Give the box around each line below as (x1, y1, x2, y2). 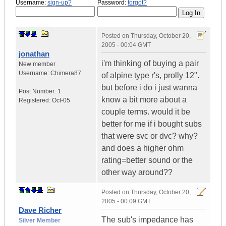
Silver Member (19, 217, 61, 224)
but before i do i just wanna (101, 83, 197, 92)
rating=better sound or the (101, 156, 193, 165)
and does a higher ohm (101, 144, 184, 153)
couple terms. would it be (101, 107, 190, 117)
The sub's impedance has (101, 215, 193, 224)
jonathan (19, 49, 49, 59)
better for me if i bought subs (101, 120, 202, 129)
